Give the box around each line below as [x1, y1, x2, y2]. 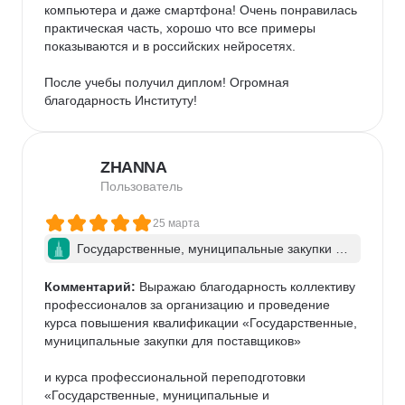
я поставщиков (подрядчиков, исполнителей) [77, 259, 344, 274]
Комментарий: [44, 279, 136, 294]
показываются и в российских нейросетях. [44, 39, 299, 53]
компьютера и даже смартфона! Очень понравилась [44, 3, 361, 17]
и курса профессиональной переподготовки [44, 370, 309, 384]
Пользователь [100, 179, 183, 193]
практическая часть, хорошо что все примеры [44, 21, 319, 35]
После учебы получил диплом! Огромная [44, 75, 293, 89]
